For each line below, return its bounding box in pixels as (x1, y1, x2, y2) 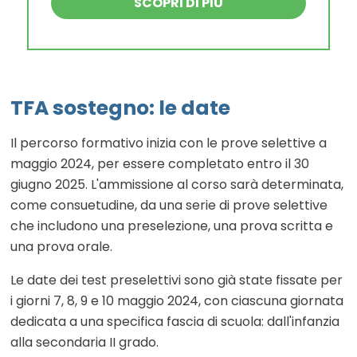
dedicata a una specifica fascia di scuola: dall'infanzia (10, 312, 339, 331)
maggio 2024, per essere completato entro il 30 (10, 155, 309, 174)
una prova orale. (10, 237, 112, 257)
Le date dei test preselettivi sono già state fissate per (10, 271, 343, 290)
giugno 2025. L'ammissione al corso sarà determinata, (10, 175, 343, 194)
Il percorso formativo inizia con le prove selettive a (10, 134, 327, 153)
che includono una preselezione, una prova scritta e (10, 217, 333, 236)
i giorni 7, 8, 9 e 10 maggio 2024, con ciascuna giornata (10, 292, 343, 311)
